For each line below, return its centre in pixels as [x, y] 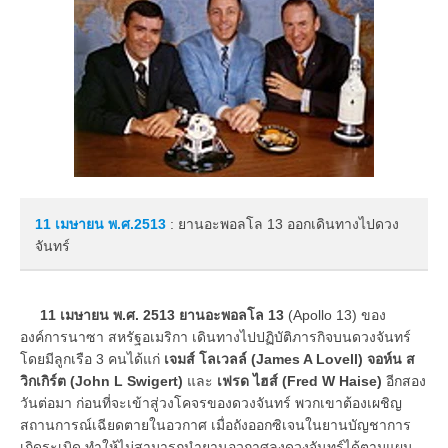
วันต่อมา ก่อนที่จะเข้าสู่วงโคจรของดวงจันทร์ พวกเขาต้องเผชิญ [211, 402]
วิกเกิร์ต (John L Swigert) [101, 380]
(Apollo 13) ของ [335, 314]
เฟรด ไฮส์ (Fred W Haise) [299, 380]
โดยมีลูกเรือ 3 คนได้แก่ [92, 358]
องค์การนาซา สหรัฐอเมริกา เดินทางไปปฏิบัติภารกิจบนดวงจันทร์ [215, 336]
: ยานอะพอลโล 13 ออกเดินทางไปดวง [282, 223]
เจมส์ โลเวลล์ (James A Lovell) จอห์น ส [289, 358]
